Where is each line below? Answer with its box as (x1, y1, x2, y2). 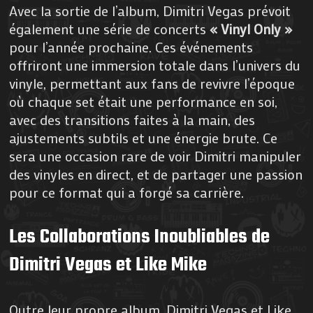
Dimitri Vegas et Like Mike (9, 249, 208, 281)
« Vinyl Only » (210, 19, 293, 38)
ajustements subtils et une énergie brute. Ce (9, 128, 278, 147)
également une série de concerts (9, 19, 210, 38)
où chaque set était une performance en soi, (9, 92, 278, 110)
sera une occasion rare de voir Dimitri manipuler (9, 146, 302, 165)
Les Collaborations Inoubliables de (9, 221, 270, 253)
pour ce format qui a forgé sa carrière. (9, 182, 245, 201)
